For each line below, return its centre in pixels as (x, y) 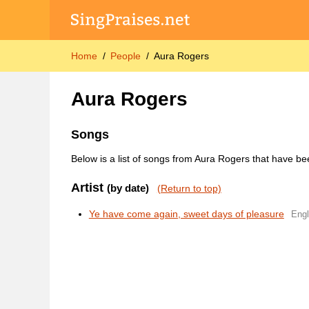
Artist (89, 187)
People (125, 56)
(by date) (128, 188)
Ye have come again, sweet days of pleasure (186, 213)
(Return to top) (189, 188)
